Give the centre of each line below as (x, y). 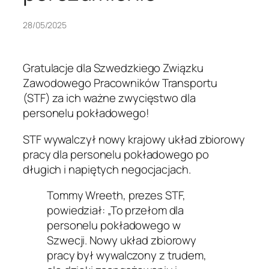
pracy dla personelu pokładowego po (116, 154)
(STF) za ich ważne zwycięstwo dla (109, 98)
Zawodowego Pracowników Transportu (120, 83)
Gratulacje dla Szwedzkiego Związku (113, 68)
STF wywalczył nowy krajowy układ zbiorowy (134, 139)
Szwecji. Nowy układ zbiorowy (122, 240)
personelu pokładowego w (114, 225)
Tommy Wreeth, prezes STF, (116, 195)
